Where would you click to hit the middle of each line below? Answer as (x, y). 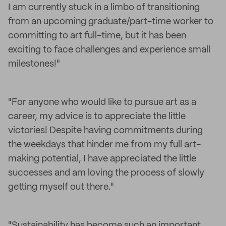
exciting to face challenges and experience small (109, 50)
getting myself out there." (61, 187)
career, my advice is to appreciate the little (97, 117)
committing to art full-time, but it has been (97, 36)
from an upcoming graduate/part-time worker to (111, 22)
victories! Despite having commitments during (105, 131)
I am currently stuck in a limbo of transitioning (104, 8)
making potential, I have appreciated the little (102, 159)
